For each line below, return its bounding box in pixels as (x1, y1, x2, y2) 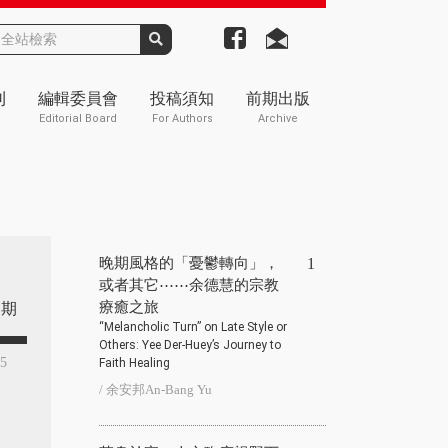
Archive (258, 112, 298, 125)
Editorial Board (39, 112, 117, 125)
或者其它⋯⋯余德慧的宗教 (99, 276, 279, 293)
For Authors (151, 112, 213, 125)
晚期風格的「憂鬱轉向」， (99, 254, 279, 271)
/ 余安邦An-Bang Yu (99, 381, 212, 397)
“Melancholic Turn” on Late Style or (99, 319, 287, 334)
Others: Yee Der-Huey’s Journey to (99, 337, 281, 352)
